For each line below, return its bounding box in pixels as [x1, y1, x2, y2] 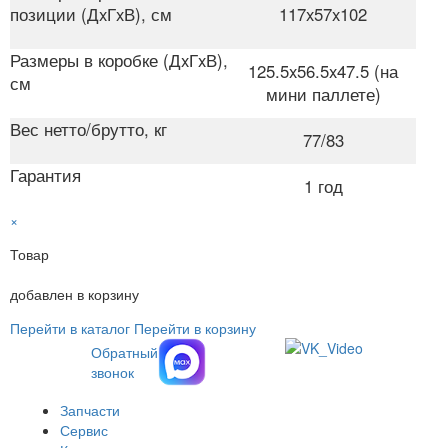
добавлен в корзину [10, 283, 139, 304]
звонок [91, 361, 134, 382]
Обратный [91, 341, 158, 362]
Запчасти [60, 399, 120, 420]
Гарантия [10, 162, 81, 187]
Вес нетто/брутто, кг [10, 116, 167, 141]
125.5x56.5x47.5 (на [248, 58, 398, 83]
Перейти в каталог [10, 317, 130, 338]
